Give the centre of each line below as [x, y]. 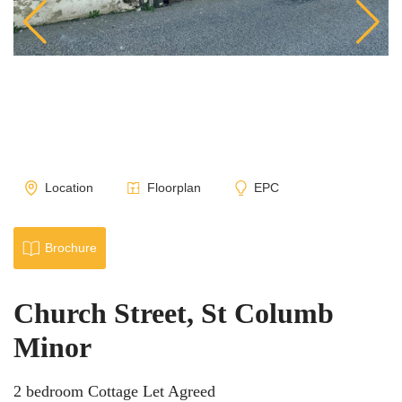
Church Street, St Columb [174, 313]
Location [69, 188]
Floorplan [174, 188]
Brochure [70, 248]
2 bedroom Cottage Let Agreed [114, 391]
